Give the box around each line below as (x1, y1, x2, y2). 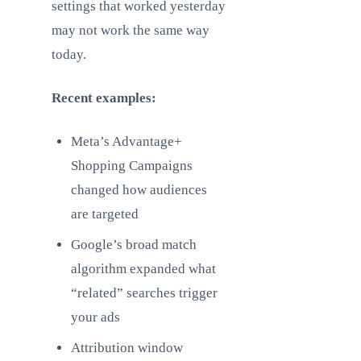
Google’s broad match (71, 237, 197, 252)
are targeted (71, 206, 139, 222)
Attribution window (71, 340, 183, 355)
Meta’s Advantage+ (71, 134, 182, 149)
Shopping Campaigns (71, 158, 193, 173)
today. (52, 47, 86, 62)
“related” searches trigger (71, 285, 218, 301)
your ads (71, 309, 120, 325)
